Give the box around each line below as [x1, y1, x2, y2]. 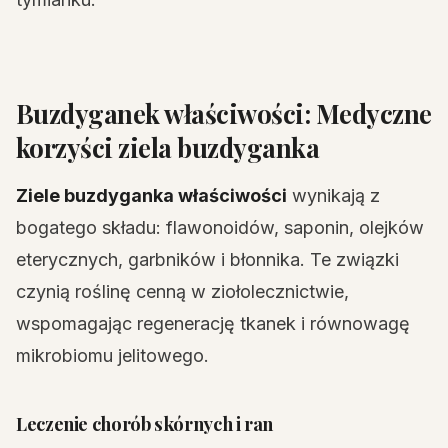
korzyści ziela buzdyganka [16, 130, 320, 164]
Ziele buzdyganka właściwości [16, 185, 287, 206]
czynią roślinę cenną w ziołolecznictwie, [16, 281, 349, 302]
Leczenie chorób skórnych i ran [16, 411, 273, 436]
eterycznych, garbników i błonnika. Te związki [16, 249, 399, 270]
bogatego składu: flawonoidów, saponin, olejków [16, 217, 424, 238]
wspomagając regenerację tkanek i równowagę [16, 313, 410, 334]
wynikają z [287, 185, 380, 206]
